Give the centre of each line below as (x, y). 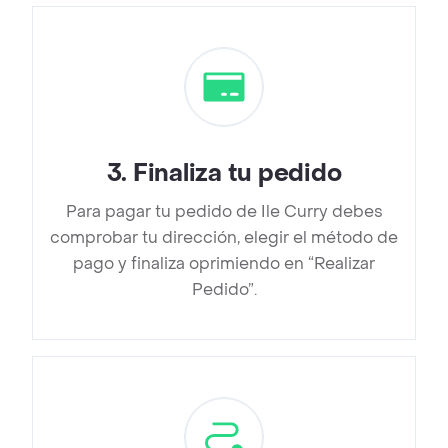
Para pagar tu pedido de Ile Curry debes (224, 212)
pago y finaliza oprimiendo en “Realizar (224, 264)
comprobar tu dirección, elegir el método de (224, 238)
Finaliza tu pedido (237, 174)
